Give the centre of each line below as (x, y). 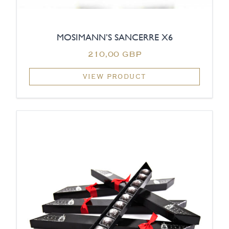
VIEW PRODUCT (114, 77)
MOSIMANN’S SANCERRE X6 (114, 37)
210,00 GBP (114, 54)
